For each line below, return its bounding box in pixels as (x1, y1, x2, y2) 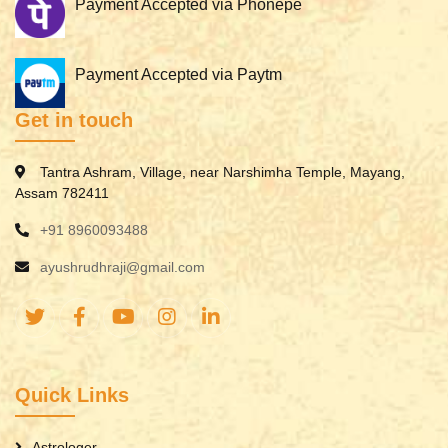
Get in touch (15, 109, 133, 132)
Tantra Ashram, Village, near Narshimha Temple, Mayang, (40, 164, 405, 181)
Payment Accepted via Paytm (75, 66, 282, 84)
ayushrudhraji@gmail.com (40, 259, 205, 276)
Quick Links (15, 384, 129, 407)
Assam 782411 (15, 185, 109, 202)
